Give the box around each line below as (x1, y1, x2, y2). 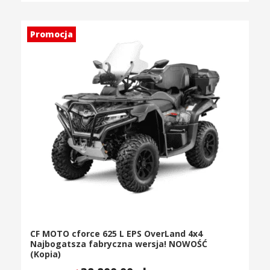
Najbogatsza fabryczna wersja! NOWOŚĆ (30, 238, 207, 250)
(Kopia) (30, 248, 61, 260)
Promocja (30, 28, 73, 40)
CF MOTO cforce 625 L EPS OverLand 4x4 (30, 228, 202, 240)
